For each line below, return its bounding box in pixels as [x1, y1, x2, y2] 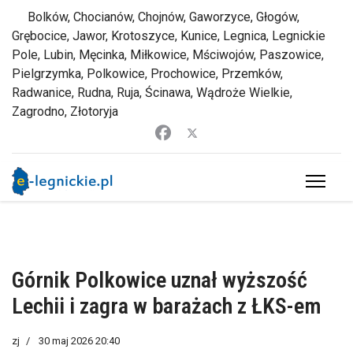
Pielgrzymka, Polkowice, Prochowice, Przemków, [12, 66, 283, 81]
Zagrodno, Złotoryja [12, 104, 118, 119]
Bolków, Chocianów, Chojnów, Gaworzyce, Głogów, [12, 9, 299, 24]
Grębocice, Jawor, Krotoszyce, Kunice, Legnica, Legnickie [12, 28, 325, 43]
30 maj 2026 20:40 [39, 335, 120, 347]
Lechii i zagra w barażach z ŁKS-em [12, 293, 321, 319]
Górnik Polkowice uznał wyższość [12, 267, 307, 293]
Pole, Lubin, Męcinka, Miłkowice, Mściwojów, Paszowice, [12, 47, 324, 62]
